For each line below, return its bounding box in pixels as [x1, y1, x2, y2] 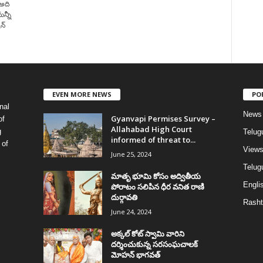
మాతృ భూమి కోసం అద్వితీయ [110, 170, 201, 181]
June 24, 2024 [110, 207, 151, 216]
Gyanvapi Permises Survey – [110, 113, 215, 124]
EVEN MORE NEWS [52, 89, 112, 99]
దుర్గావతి [110, 191, 137, 203]
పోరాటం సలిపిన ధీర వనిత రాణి [110, 181, 204, 192]
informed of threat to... [110, 134, 195, 145]
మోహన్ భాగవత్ [110, 249, 160, 260]
